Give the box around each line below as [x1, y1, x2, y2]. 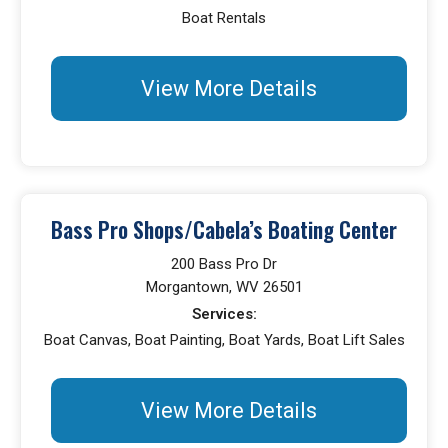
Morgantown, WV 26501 [145, 278, 303, 296]
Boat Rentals [182, 9, 266, 27]
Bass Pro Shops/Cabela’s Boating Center [51, 214, 397, 245]
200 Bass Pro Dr [171, 255, 277, 273]
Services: [191, 305, 257, 323]
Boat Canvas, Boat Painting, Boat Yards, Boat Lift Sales [43, 331, 405, 349]
